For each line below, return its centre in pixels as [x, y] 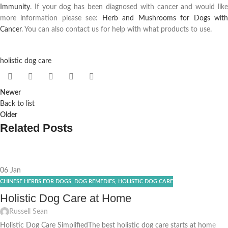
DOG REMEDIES [95, 181]
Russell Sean [28, 212]
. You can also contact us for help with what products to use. [117, 29]
